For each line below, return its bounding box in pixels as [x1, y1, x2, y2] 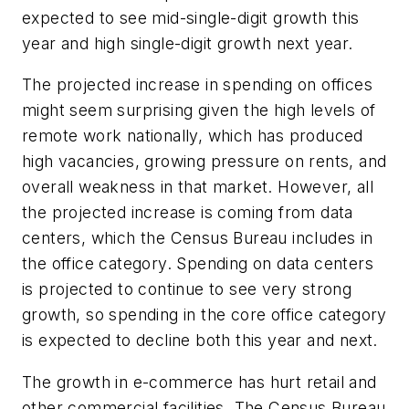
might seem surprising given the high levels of [22, 100, 376, 121]
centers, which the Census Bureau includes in [22, 228, 373, 248]
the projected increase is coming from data [22, 203, 353, 223]
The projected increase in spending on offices [22, 75, 372, 95]
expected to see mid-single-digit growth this [22, 7, 360, 27]
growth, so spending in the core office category [22, 305, 387, 325]
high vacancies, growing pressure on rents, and [22, 152, 387, 172]
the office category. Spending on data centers [22, 254, 373, 274]
